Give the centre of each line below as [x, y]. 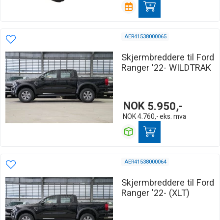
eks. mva [173, 116]
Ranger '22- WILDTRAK [166, 68]
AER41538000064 [145, 162]
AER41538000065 [145, 36]
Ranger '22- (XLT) [155, 193]
